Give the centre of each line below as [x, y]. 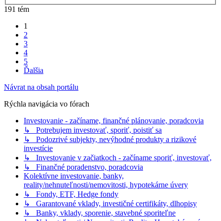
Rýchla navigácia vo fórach [47, 104]
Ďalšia [34, 71]
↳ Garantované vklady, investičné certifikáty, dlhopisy [110, 204]
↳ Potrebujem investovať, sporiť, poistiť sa [93, 130]
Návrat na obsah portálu [41, 87]
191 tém [17, 9]
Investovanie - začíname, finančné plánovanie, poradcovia [114, 121]
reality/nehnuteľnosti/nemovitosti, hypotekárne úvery [106, 185]
